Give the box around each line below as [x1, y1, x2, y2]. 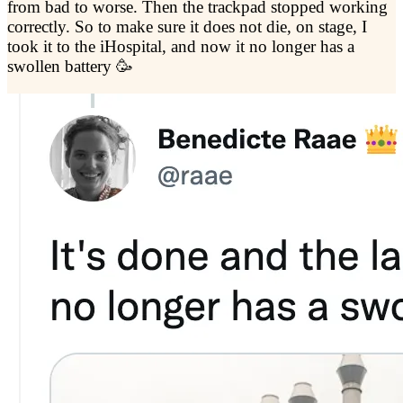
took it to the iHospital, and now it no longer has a [7, 37, 354, 57]
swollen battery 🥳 [7, 57, 133, 76]
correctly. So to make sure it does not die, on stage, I [7, 17, 367, 37]
